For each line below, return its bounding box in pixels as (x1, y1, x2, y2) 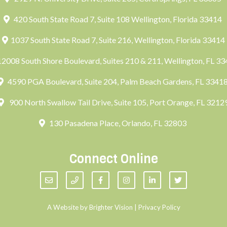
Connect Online (69, 150, 158, 167)
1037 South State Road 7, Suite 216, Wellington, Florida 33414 (10, 35, 225, 45)
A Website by (47, 203, 89, 211)
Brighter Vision (89, 203, 133, 211)
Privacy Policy (138, 203, 180, 211)
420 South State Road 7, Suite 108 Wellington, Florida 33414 (12, 14, 223, 24)
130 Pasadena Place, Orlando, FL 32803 (47, 118, 188, 128)
